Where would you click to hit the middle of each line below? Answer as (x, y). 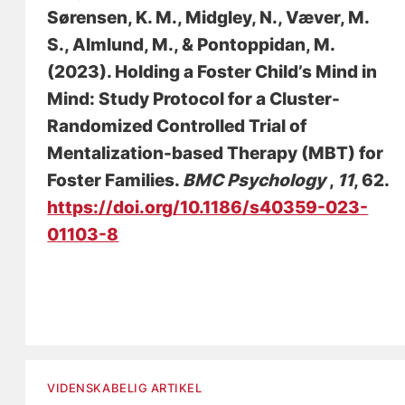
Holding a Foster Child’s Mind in (246, 72)
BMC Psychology (256, 181)
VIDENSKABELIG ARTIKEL (125, 388)
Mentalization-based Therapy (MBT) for (216, 154)
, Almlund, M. (119, 45)
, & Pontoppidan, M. (254, 45)
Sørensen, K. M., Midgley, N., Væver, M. (208, 18)
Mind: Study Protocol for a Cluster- (194, 99)
